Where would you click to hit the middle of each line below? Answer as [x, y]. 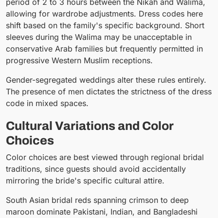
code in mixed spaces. [47, 103]
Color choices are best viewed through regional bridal [105, 157]
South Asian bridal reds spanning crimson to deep [97, 200]
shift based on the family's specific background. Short [105, 26]
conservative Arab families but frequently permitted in [104, 49]
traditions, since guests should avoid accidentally [96, 169]
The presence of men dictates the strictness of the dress [109, 92]
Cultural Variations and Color [90, 126]
